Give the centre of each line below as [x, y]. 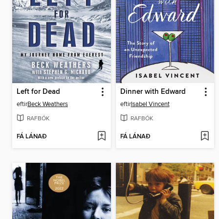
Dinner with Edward [153, 92]
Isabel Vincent [150, 104]
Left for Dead [38, 92]
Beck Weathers [48, 104]
